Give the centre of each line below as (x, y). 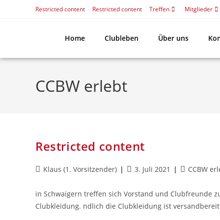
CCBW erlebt (81, 86)
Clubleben (122, 38)
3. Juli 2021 (152, 169)
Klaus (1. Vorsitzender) (80, 169)
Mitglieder (199, 9)
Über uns (173, 38)
